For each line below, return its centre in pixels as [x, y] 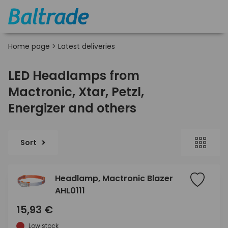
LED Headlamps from [74, 76]
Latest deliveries [87, 46]
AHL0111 [70, 191]
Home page [29, 46]
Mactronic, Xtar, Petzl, [76, 92]
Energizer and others [72, 108]
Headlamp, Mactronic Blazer [114, 178]
